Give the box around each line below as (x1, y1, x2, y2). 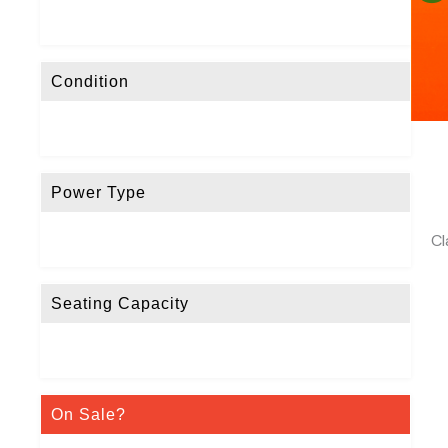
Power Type (51, 183, 146, 201)
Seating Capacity (51, 294, 189, 312)
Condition (51, 72, 129, 90)
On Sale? (51, 405, 126, 423)
